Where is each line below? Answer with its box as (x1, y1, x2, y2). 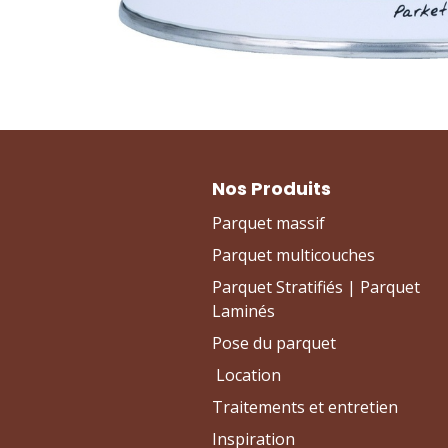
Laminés (212, 299, 275, 322)
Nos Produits (212, 175, 331, 201)
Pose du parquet (212, 331, 336, 354)
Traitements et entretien (212, 395, 398, 418)
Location (216, 363, 281, 386)
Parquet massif (212, 211, 325, 234)
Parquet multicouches (212, 243, 375, 266)
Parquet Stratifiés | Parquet (212, 275, 420, 298)
